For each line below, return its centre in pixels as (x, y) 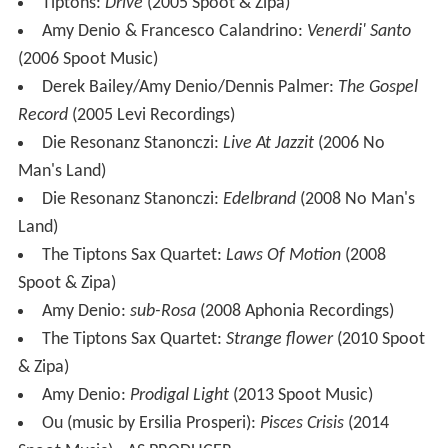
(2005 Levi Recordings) (151, 116)
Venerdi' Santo (358, 32)
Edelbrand (259, 200)
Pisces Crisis (301, 424)
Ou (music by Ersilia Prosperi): (150, 424)
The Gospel (377, 88)
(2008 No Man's (355, 200)
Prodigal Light (179, 396)
